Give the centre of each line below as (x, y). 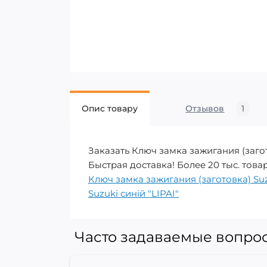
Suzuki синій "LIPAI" (133, 193)
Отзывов (205, 108)
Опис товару (110, 108)
